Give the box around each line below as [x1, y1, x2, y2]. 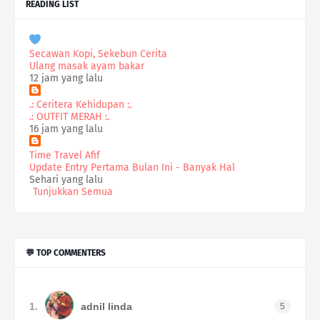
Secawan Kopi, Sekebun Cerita [29, 48, 167, 61]
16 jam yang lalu [29, 123, 103, 136]
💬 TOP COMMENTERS [26, 248, 106, 259]
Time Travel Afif [29, 149, 100, 162]
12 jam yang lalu [29, 72, 103, 85]
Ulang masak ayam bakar [29, 60, 144, 73]
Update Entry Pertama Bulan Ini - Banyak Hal [29, 161, 235, 174]
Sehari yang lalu [29, 174, 103, 186]
